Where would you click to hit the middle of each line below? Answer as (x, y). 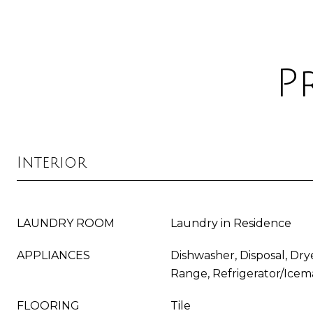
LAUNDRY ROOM (66, 223)
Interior (52, 163)
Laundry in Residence (231, 223)
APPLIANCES (53, 255)
